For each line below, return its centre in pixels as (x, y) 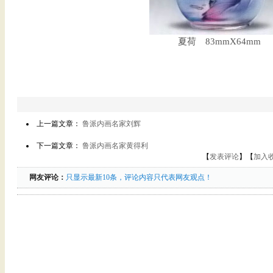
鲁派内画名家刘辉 (112, 124)
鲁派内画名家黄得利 (115, 146)
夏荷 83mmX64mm (219, 41)
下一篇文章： (59, 146)
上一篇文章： (59, 124)
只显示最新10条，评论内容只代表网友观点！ (139, 177)
